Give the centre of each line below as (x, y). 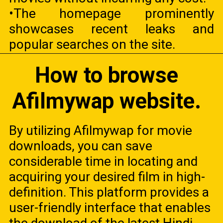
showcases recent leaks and (111, 29)
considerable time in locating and (104, 162)
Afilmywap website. (107, 102)
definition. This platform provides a (109, 192)
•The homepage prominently (111, 13)
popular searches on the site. (92, 44)
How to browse (107, 76)
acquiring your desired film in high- (107, 177)
